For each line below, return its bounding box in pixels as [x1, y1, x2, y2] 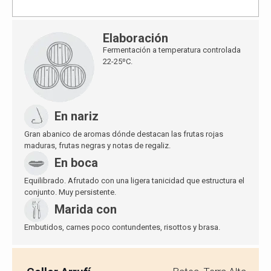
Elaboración [103, 30, 168, 45]
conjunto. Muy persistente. [24, 187, 116, 197]
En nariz [54, 108, 99, 123]
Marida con [54, 201, 117, 217]
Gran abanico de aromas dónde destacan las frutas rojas [24, 129, 223, 139]
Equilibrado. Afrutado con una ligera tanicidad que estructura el [24, 175, 244, 185]
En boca [54, 155, 98, 170]
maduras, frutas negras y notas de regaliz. [24, 140, 171, 150]
